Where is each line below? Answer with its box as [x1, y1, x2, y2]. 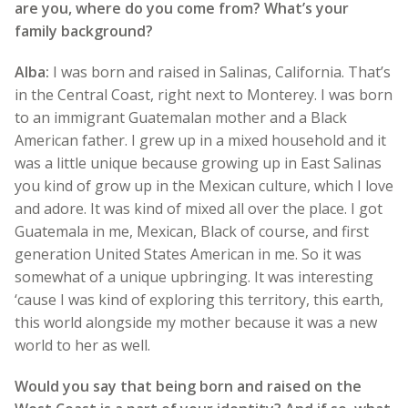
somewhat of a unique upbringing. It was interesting [15, 266, 373, 287]
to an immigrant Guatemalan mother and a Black [15, 107, 347, 127]
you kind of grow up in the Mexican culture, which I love [15, 175, 393, 196]
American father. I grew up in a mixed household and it [15, 129, 386, 150]
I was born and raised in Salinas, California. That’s [49, 61, 391, 82]
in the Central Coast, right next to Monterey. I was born [15, 84, 393, 105]
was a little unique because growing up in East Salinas [15, 152, 382, 173]
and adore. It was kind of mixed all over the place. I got [15, 198, 382, 219]
